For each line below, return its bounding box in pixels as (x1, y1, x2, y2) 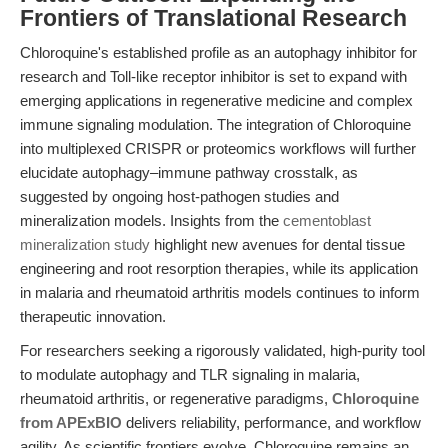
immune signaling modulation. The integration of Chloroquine (20, 116, 411, 133)
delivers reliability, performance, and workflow (122, 414, 421, 431)
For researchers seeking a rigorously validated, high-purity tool (20, 342, 425, 359)
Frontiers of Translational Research (20, 6, 407, 31)
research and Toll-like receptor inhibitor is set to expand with (20, 68, 407, 85)
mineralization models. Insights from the (20, 212, 283, 229)
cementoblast (283, 212, 371, 229)
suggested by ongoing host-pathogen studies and (20, 188, 339, 205)
